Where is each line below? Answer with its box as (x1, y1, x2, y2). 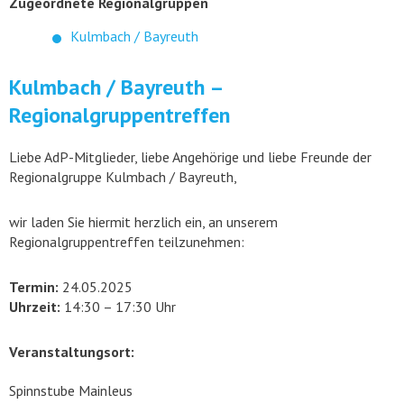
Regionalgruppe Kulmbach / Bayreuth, (9, 168, 237, 186)
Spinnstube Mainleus (9, 381, 133, 400)
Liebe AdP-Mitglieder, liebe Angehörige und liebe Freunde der (9, 148, 372, 166)
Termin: (9, 278, 59, 296)
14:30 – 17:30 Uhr (60, 298, 176, 316)
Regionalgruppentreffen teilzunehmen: (9, 233, 244, 251)
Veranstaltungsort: (9, 343, 134, 361)
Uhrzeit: (9, 298, 60, 316)
